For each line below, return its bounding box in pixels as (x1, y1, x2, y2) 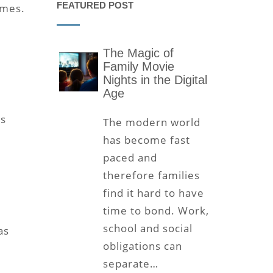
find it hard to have (102, 186, 204, 200)
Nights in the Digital (102, 73, 207, 87)
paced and (102, 151, 157, 165)
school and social (102, 221, 193, 236)
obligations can (102, 239, 182, 253)
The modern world (102, 115, 200, 130)
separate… (102, 257, 158, 271)
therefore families (102, 168, 200, 183)
